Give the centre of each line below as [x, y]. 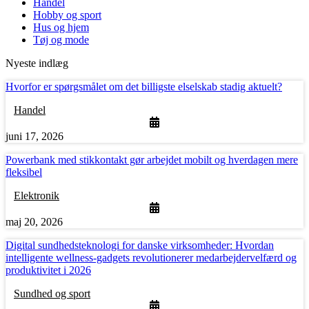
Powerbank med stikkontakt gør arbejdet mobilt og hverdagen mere [152, 160]
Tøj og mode [61, 40]
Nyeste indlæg [37, 63]
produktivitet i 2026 [48, 270]
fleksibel [24, 172]
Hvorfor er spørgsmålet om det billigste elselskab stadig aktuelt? [144, 87]
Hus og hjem [61, 28]
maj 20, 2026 [34, 222]
